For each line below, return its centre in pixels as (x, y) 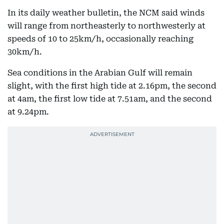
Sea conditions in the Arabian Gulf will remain (100, 73)
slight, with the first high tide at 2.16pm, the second (112, 86)
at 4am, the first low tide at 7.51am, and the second (110, 99)
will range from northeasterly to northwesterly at (106, 26)
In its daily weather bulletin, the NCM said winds (106, 13)
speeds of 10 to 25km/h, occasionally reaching (100, 39)
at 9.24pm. (29, 112)
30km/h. (25, 52)
